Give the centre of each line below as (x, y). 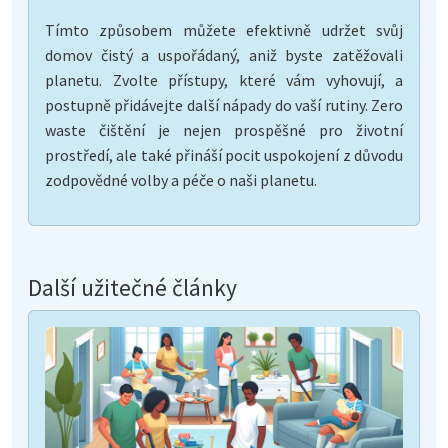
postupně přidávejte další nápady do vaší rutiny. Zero (224, 104)
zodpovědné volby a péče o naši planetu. (181, 179)
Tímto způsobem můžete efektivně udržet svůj (224, 29)
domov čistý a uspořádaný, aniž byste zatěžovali (224, 54)
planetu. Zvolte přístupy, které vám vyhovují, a (224, 79)
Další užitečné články (132, 287)
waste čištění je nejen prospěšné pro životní (224, 129)
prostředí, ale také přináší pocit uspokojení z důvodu (224, 154)
